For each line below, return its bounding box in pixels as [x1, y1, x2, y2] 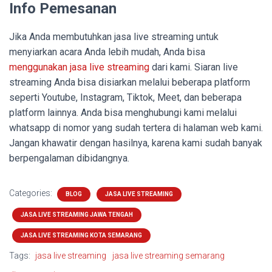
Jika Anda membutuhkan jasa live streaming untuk [9, 31, 219, 43]
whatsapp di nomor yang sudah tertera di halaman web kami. [9, 122, 263, 134]
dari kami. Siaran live [149, 61, 238, 73]
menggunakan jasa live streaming [9, 61, 149, 73]
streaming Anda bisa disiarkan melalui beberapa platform [9, 76, 250, 89]
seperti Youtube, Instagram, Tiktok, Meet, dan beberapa [9, 92, 242, 104]
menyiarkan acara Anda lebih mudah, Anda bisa [9, 46, 205, 58]
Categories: [9, 188, 54, 199]
